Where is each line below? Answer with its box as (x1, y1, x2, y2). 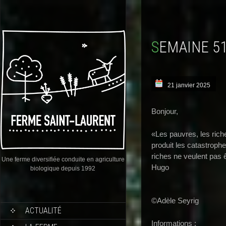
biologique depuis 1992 (30, 164, 96, 172)
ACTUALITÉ (25, 205, 62, 215)
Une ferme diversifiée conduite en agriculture (2, 155, 125, 163)
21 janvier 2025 (167, 82, 210, 89)
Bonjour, (151, 107, 178, 116)
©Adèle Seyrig (151, 196, 199, 205)
